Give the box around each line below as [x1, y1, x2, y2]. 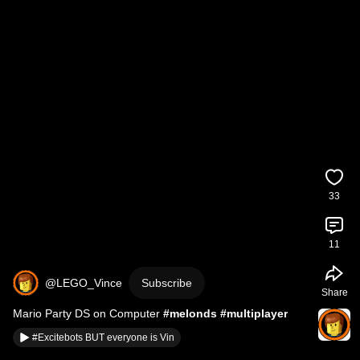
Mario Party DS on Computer [13, 307, 163, 320]
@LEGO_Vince [45, 276, 122, 289]
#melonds [163, 307, 217, 320]
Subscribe [141, 276, 192, 289]
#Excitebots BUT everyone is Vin [32, 332, 174, 343]
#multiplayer [220, 307, 288, 320]
